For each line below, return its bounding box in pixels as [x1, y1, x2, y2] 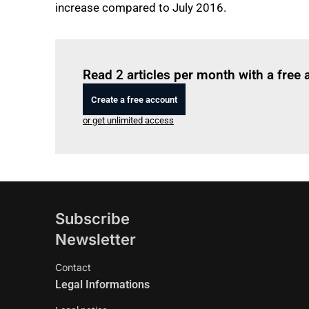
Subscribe [55, 210, 130, 228]
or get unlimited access [83, 115, 174, 126]
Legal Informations [55, 278, 150, 291]
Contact [55, 261, 91, 273]
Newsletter [55, 230, 136, 248]
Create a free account [91, 94, 177, 105]
